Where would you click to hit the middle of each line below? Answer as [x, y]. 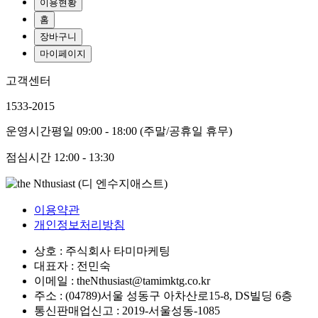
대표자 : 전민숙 [72, 265]
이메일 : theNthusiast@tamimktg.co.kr [122, 280]
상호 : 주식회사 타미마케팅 [102, 251]
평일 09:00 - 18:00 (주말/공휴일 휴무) [142, 131]
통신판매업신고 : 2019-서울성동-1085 [127, 310]
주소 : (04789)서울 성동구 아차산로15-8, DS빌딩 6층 [163, 295]
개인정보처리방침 [79, 224]
